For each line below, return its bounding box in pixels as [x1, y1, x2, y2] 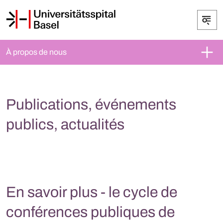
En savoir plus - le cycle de [6, 184, 177, 200]
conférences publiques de [6, 204, 175, 220]
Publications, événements [6, 97, 176, 112]
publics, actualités [6, 116, 124, 132]
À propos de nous [6, 48, 67, 56]
